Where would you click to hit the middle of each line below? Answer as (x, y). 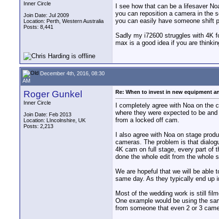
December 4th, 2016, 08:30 (72, 73)
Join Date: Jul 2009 (46, 15)
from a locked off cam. (147, 120)
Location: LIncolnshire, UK (55, 120)
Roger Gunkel (53, 94)
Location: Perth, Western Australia (64, 21)
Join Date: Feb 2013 (47, 114)
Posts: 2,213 (38, 126)
